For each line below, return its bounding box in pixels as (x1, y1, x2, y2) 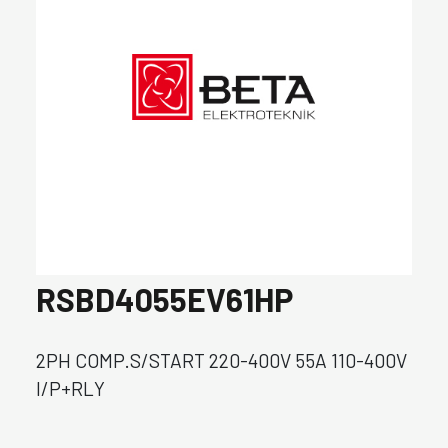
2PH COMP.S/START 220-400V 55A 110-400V (36, 349, 407, 372)
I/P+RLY (36, 377, 105, 400)
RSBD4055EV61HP (36, 280, 293, 318)
